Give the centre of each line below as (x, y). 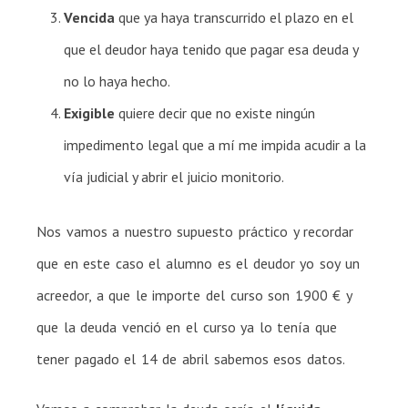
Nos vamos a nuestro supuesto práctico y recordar (195, 231)
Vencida (89, 17)
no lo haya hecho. (117, 81)
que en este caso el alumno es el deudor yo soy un (198, 263)
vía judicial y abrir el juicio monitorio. (174, 176)
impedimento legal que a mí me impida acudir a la (215, 144)
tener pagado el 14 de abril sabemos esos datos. (191, 358)
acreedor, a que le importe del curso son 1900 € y (194, 295)
